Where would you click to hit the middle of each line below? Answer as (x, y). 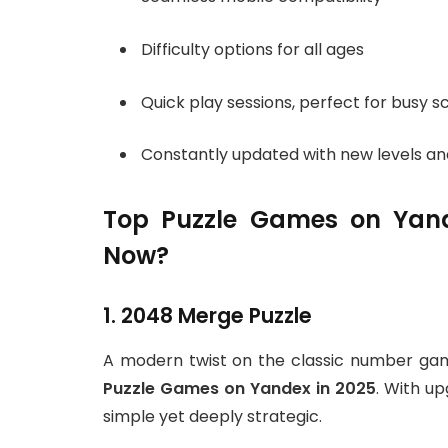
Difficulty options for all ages (252, 49)
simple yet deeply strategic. (212, 416)
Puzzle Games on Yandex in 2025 (239, 388)
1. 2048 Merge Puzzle (207, 316)
